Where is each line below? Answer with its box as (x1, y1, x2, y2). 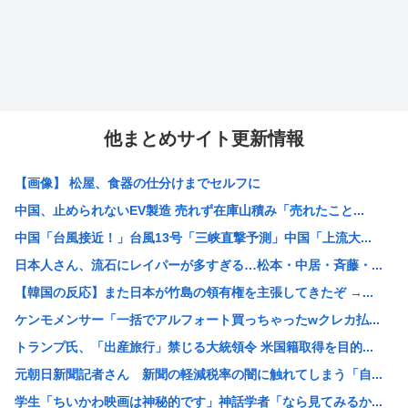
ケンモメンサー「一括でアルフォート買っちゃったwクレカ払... (15, 312, 380, 328)
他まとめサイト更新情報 (104, 128, 304, 149)
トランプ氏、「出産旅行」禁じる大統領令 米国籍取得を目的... (15, 340, 373, 355)
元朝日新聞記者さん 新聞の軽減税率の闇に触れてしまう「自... (15, 367, 382, 382)
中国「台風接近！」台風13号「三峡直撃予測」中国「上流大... (15, 230, 372, 246)
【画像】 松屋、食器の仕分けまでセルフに (15, 176, 260, 191)
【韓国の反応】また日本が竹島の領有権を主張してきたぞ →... (15, 285, 373, 301)
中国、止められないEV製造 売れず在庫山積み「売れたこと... (15, 203, 364, 219)
